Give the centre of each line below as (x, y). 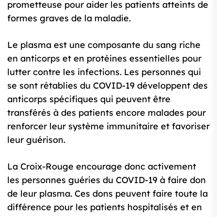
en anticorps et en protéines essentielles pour (104, 59)
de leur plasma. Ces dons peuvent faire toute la (108, 194)
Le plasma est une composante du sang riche (104, 45)
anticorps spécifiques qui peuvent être (89, 99)
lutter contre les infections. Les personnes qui (104, 72)
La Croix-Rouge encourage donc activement (102, 167)
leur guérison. (36, 140)
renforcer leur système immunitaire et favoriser (108, 126)
